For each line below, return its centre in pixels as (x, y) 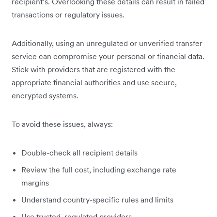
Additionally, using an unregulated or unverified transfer (107, 43)
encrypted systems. (45, 96)
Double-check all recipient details (79, 153)
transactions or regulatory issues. (68, 15)
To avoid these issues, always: (62, 124)
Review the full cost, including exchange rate (99, 170)
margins (35, 183)
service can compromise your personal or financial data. (108, 56)
